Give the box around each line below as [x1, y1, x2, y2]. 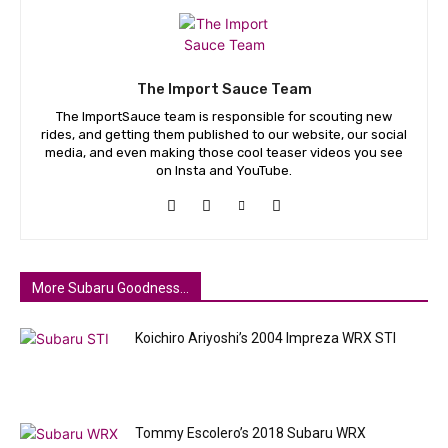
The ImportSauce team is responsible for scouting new [56, 108, 392, 124]
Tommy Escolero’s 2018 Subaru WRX [135, 424, 366, 441]
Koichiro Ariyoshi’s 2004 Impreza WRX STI [135, 329, 396, 346]
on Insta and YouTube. [156, 162, 292, 178]
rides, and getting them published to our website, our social [41, 126, 407, 142]
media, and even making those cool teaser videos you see [45, 144, 403, 160]
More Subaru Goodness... [32, 279, 189, 296]
